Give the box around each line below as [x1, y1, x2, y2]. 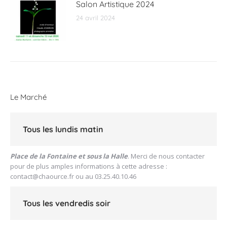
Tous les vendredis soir [23, 198, 110, 209]
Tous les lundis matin [23, 124, 103, 135]
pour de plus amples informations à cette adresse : [10, 162, 167, 171]
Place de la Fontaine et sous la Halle [10, 152, 128, 161]
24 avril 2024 [76, 14, 115, 22]
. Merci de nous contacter [128, 152, 205, 161]
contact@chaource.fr [10, 172, 74, 181]
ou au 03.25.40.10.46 [74, 172, 136, 181]
